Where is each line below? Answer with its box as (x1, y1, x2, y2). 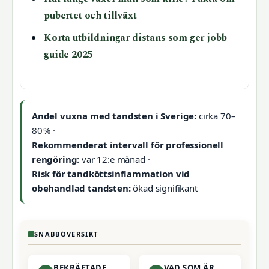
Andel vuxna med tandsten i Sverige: (32, 110, 197, 122)
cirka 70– (196, 110, 236, 122)
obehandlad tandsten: (32, 182, 131, 195)
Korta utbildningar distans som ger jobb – (44, 31, 234, 46)
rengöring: (32, 153, 80, 166)
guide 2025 (44, 47, 93, 63)
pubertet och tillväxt (44, 8, 137, 24)
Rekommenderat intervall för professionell (32, 139, 224, 151)
